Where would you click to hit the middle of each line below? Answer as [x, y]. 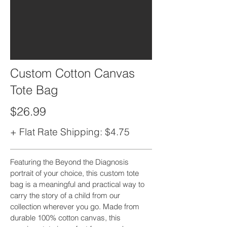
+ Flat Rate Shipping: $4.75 [70, 131]
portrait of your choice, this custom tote [74, 173]
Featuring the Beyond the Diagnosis [69, 162]
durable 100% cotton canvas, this [65, 217]
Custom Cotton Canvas [72, 73]
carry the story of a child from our [65, 195]
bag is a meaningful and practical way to [77, 184]
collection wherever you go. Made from [75, 206]
